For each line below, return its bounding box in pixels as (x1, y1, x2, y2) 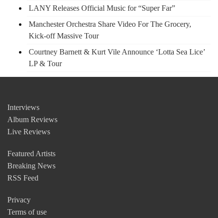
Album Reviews (7, 115, 57, 124)
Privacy (7, 195, 31, 204)
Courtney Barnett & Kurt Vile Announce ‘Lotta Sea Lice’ (29, 47, 205, 56)
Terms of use (7, 207, 47, 216)
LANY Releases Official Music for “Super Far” (29, 3, 175, 12)
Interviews (7, 103, 39, 111)
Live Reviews (7, 127, 50, 136)
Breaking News (7, 161, 55, 170)
